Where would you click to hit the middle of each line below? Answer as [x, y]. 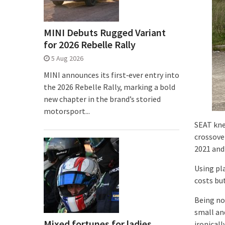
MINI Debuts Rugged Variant [105, 32]
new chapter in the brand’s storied [102, 99]
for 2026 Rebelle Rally [90, 44]
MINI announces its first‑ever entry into [111, 75]
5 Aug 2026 [67, 58]
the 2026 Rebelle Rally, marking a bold [109, 87]
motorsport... [67, 111]
